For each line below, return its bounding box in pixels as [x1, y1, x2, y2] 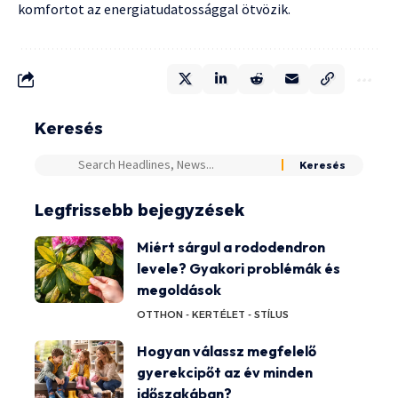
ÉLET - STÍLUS [220, 307, 289, 321]
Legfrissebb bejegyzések [35, 200, 244, 220]
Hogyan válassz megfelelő [137, 341, 316, 360]
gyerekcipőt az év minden [137, 362, 313, 381]
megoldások [137, 280, 221, 298]
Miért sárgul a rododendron [137, 237, 325, 256]
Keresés [35, 118, 103, 139]
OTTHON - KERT [137, 307, 219, 321]
